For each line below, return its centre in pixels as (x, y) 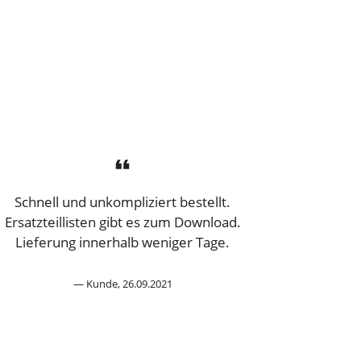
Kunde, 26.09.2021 (129, 283)
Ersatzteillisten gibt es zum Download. (122, 222)
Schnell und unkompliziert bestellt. (122, 201)
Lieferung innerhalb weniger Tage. (122, 242)
